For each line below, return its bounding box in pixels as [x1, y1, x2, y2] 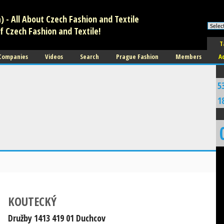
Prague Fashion [116, 52, 158, 61]
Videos [45, 52, 63, 61]
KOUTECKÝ [8, 193, 56, 209]
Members [175, 52, 201, 61]
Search [80, 52, 99, 61]
